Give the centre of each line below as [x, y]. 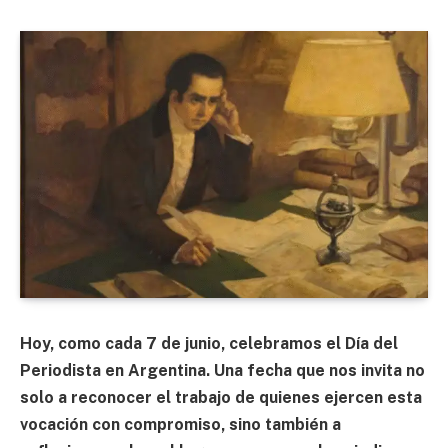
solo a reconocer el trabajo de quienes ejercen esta [221, 397]
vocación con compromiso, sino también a [180, 424]
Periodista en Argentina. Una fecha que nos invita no [222, 370]
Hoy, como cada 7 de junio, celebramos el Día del [209, 343]
